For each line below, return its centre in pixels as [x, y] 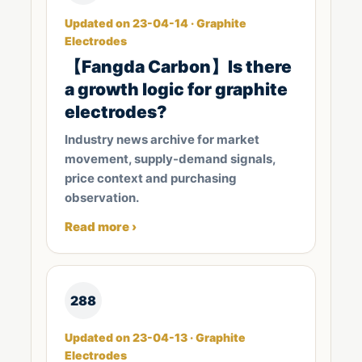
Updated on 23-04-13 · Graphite [155, 337]
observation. [102, 198]
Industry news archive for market [162, 139]
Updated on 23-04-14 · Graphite [156, 23]
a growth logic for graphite [176, 89]
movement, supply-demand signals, [170, 159]
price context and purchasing [151, 178]
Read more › [101, 227]
